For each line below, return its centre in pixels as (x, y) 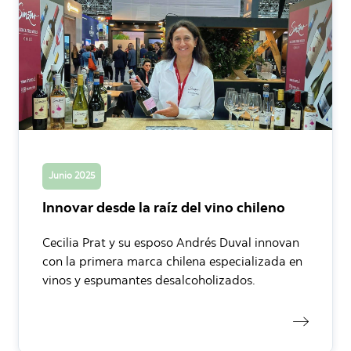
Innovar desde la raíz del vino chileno (164, 209)
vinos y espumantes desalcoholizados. (149, 281)
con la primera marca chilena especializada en (172, 262)
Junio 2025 (72, 176)
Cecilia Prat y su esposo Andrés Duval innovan (171, 243)
